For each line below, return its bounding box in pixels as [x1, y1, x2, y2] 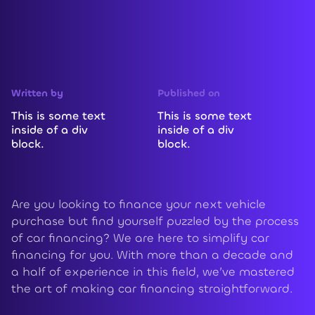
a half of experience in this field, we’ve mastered [11, 264, 295, 280]
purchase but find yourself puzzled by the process [11, 214, 299, 229]
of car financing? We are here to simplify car [11, 231, 269, 246]
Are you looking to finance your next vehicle [11, 197, 266, 212]
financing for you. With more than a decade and [11, 247, 293, 263]
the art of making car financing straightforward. [11, 281, 292, 297]
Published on [157, 86, 220, 100]
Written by [11, 86, 63, 100]
